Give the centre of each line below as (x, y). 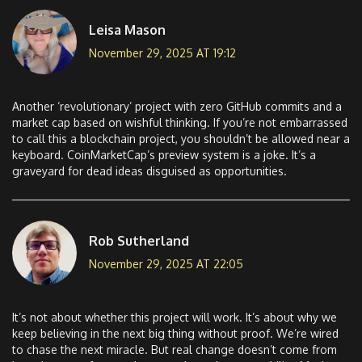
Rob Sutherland (139, 240)
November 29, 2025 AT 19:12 (162, 53)
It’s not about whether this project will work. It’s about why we (175, 318)
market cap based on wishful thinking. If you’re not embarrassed (180, 123)
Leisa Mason (127, 29)
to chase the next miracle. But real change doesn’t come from (175, 350)
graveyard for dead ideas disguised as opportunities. (149, 171)
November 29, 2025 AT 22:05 (166, 263)
